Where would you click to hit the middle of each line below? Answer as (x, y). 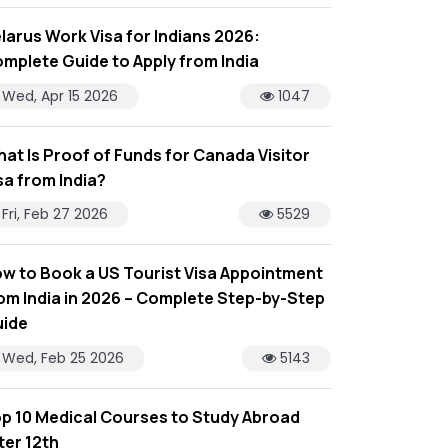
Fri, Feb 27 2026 (55, 214)
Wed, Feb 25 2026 (63, 358)
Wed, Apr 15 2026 (60, 95)
